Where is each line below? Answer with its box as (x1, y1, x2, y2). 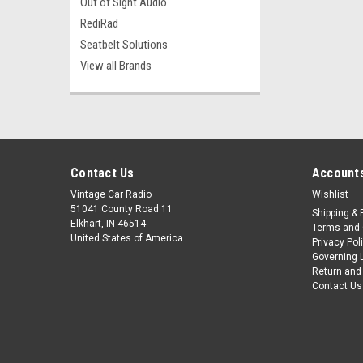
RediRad (80, 16, 118, 31)
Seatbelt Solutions (80, 37, 168, 52)
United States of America (70, 233, 183, 244)
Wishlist (311, 189, 348, 200)
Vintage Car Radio (70, 189, 152, 200)
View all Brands (80, 58, 152, 73)
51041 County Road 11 (70, 203, 173, 215)
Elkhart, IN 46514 (70, 218, 146, 229)
